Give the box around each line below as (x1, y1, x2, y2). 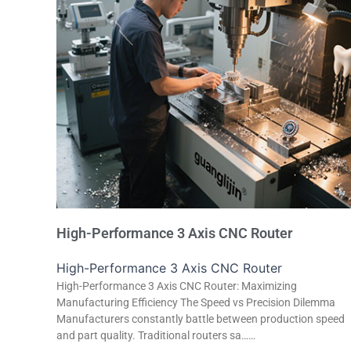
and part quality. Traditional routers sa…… (56, 329, 255, 342)
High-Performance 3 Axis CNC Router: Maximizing (56, 280, 297, 292)
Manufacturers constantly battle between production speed (56, 313, 345, 325)
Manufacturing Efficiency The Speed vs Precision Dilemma (56, 296, 335, 309)
